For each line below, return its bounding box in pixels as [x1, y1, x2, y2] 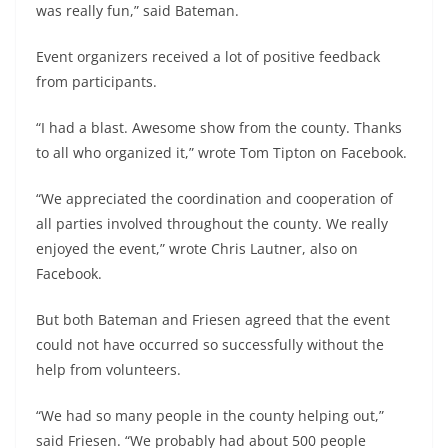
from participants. [36, 71, 157, 91]
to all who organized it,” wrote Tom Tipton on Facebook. [36, 142, 407, 162]
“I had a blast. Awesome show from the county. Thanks [36, 117, 402, 137]
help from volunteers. [36, 359, 181, 379]
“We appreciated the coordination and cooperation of [36, 188, 393, 208]
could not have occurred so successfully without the [36, 334, 384, 354]
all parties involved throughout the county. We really [36, 213, 388, 233]
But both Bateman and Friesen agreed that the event [36, 309, 390, 329]
